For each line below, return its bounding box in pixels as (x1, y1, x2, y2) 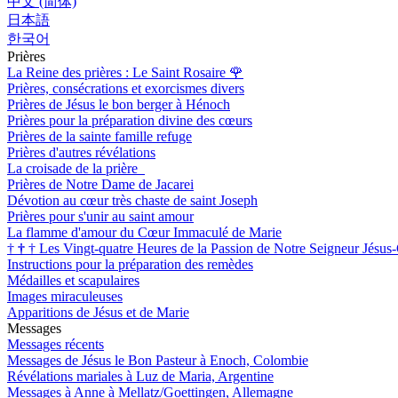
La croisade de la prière (7, 160, 141, 176)
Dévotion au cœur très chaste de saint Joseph (7, 192, 258, 208)
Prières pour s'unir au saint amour (7, 208, 194, 224)
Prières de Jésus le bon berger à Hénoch (7, 96, 230, 112)
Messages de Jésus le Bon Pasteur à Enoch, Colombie (7, 352, 308, 368)
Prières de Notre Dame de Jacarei (7, 176, 194, 192)
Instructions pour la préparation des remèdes (7, 256, 253, 272)
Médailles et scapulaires (7, 272, 139, 288)
